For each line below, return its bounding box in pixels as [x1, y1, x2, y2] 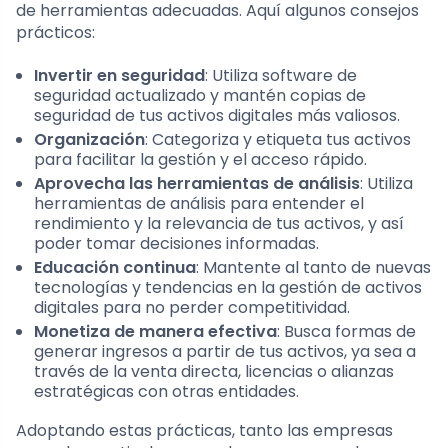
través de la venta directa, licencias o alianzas [34, 359, 394, 383]
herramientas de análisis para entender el [34, 191, 364, 215]
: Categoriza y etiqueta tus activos [145, 127, 411, 151]
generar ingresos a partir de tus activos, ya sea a [34, 339, 416, 363]
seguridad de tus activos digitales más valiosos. [34, 103, 400, 127]
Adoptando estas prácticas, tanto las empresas [16, 418, 393, 442]
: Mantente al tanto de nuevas [196, 255, 431, 279]
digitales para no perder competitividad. [34, 295, 350, 319]
